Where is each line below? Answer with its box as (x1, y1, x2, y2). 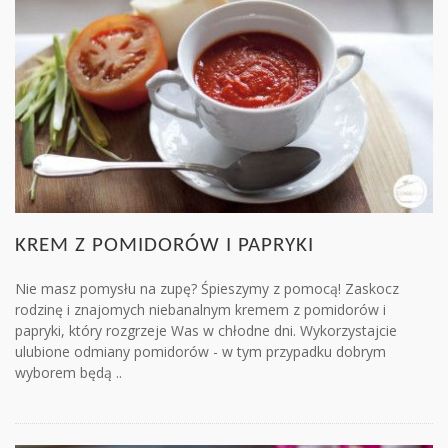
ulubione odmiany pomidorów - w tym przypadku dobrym (15, 342, 386, 362)
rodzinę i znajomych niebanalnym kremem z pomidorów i (15, 300, 386, 320)
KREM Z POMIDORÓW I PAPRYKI (15, 235, 314, 257)
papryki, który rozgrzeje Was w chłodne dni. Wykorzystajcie (15, 321, 397, 341)
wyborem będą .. (15, 363, 122, 383)
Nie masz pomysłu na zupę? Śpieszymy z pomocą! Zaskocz (15, 279, 399, 299)
